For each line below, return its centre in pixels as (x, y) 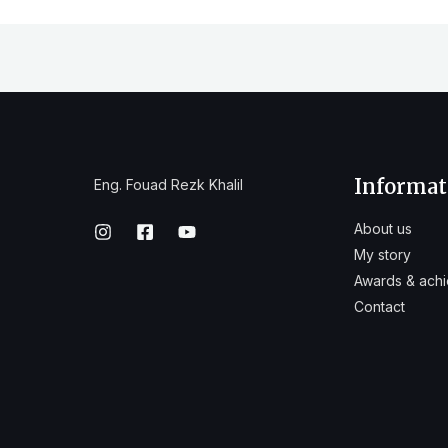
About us (383, 228)
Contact (379, 306)
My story (382, 254)
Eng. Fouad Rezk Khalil (168, 184)
